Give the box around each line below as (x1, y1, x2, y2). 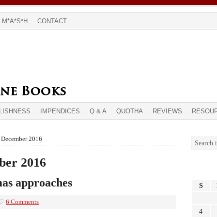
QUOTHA (116, 108, 143, 115)
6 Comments (6, 198, 39, 205)
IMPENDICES (40, 108, 80, 115)
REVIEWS (153, 108, 182, 115)
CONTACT (37, 17, 67, 25)
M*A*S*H (2, 17, 28, 25)
